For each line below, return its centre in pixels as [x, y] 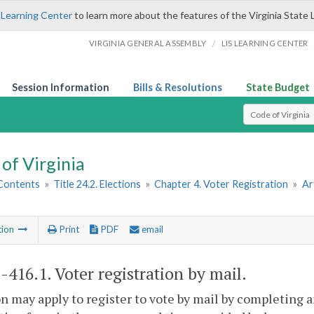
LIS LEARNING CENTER [265, 43]
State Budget [278, 87]
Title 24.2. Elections [97, 184]
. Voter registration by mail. [147, 273]
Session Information [61, 87]
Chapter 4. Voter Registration [221, 184]
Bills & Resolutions [178, 87]
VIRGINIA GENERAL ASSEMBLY [148, 43]
